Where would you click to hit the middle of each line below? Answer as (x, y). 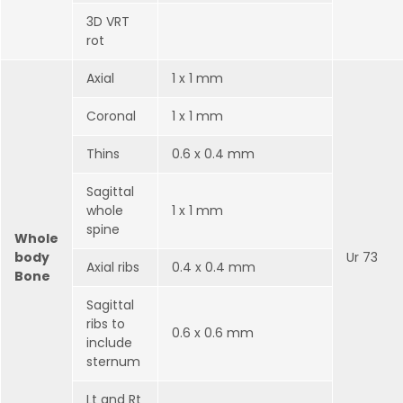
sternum (113, 362)
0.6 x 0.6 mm (213, 333)
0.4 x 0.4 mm (214, 267)
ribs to (106, 324)
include (109, 343)
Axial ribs (113, 267)
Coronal (111, 116)
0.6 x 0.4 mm (213, 154)
